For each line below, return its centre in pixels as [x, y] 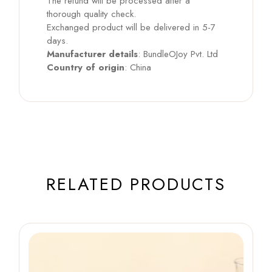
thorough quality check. [92, 14]
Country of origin [86, 68]
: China [138, 68]
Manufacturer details [93, 54]
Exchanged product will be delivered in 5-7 [131, 28]
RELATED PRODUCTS [136, 185]
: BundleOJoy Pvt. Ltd [178, 54]
